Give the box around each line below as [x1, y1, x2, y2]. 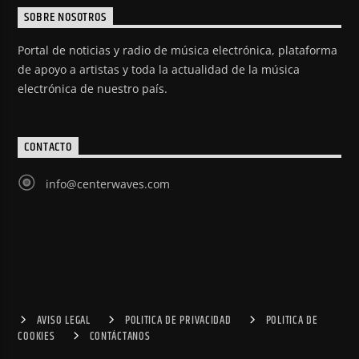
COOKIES [18, 328, 55, 346]
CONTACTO [24, 137, 72, 158]
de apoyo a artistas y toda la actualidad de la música [18, 62, 301, 78]
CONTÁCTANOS [89, 328, 151, 346]
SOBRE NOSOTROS [24, 7, 107, 28]
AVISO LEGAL [36, 312, 91, 330]
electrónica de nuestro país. [18, 81, 168, 97]
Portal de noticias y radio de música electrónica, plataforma [18, 42, 338, 58]
